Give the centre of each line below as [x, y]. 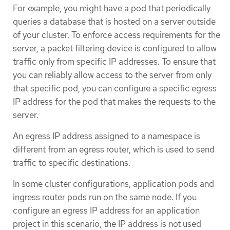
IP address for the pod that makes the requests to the [114, 101]
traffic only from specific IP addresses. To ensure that [114, 61]
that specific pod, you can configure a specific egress [115, 88]
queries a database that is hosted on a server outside [114, 21]
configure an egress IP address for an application [106, 211]
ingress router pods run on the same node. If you [105, 197]
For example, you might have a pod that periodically [112, 8]
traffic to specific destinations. [72, 162]
